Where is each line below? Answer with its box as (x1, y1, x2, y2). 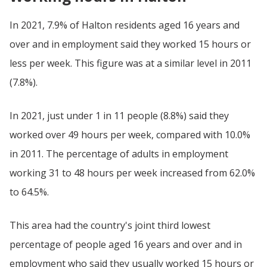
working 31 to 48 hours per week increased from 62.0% (10, 166, 255, 179)
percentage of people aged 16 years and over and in (10, 238, 242, 251)
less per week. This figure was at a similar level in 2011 (10, 57, 252, 70)
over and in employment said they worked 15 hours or (10, 38, 251, 51)
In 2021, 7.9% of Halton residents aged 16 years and (10, 18, 240, 32)
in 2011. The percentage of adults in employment (10, 147, 228, 160)
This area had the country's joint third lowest (10, 219, 210, 232)
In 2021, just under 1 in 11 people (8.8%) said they (10, 109, 229, 122)
